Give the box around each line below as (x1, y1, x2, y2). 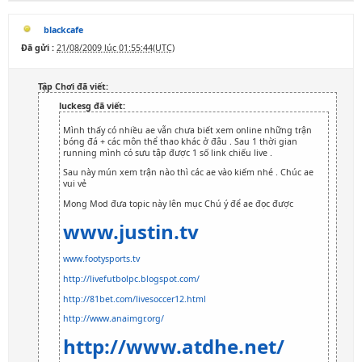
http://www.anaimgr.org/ (63, 313, 164, 325)
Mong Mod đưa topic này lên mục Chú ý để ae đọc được (63, 197, 293, 209)
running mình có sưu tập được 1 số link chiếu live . (63, 146, 272, 158)
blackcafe (44, 24, 83, 36)
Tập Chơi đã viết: (38, 81, 108, 92)
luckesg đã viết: (59, 100, 125, 112)
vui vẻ (63, 178, 86, 190)
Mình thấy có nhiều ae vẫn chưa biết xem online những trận (63, 124, 312, 136)
